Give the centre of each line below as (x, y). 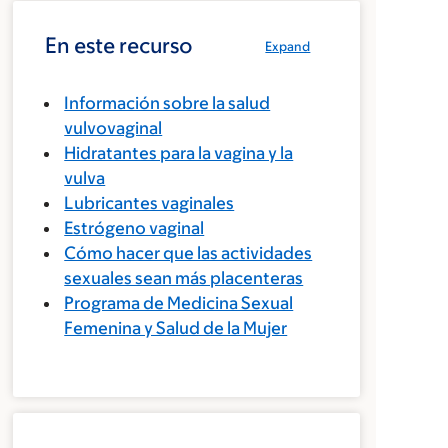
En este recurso (119, 45)
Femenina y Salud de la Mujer (176, 328)
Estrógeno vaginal (134, 228)
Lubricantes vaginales (149, 203)
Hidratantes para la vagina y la (179, 153)
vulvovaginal (113, 128)
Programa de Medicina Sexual (179, 303)
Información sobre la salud (167, 103)
